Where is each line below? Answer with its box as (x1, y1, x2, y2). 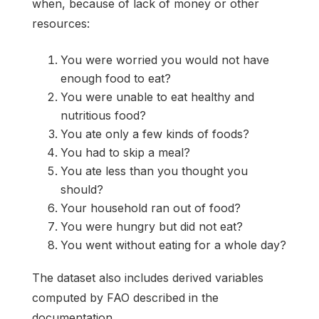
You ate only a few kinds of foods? (61, 126, 249, 141)
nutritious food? (61, 108, 146, 122)
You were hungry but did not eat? (61, 219, 243, 234)
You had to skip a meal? (61, 145, 190, 159)
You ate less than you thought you (61, 163, 248, 178)
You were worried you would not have (61, 52, 269, 67)
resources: (32, 16, 90, 31)
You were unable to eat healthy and (61, 89, 254, 104)
